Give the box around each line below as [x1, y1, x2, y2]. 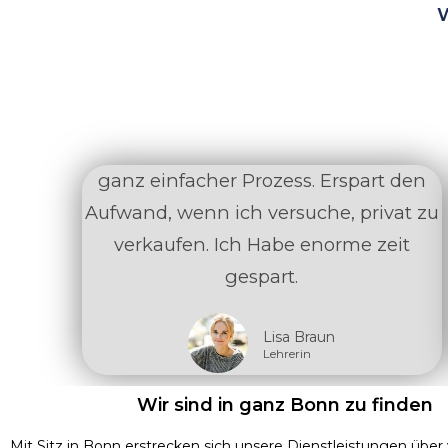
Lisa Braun [263, 328, 336, 347]
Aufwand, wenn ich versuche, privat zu [84, 201, 439, 225]
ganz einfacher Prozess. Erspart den [97, 169, 426, 193]
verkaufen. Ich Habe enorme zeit [113, 233, 410, 257]
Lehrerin [263, 346, 312, 362]
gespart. [225, 265, 299, 289]
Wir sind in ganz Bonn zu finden [137, 394, 433, 417]
